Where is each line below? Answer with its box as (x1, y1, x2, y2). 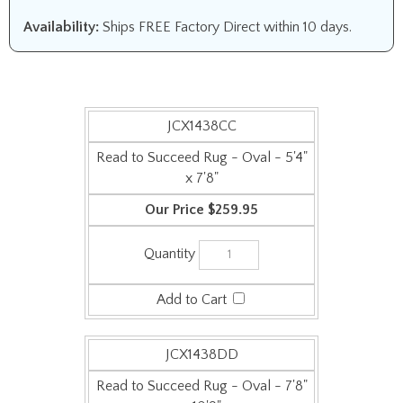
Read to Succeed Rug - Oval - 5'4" (95, 149, 308, 166)
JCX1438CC (166, 118, 237, 134)
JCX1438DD (165, 325, 238, 341)
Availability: (23, 19, 99, 35)
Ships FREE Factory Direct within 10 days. (99, 19, 352, 35)
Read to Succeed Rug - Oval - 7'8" (95, 356, 308, 372)
